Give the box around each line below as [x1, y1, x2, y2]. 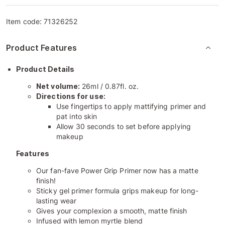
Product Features [6, 43, 77, 53]
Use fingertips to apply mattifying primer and [56, 102, 206, 110]
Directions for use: [36, 92, 105, 100]
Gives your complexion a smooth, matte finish [36, 206, 187, 215]
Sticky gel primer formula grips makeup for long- [36, 186, 198, 195]
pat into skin [56, 112, 97, 121]
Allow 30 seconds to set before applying [56, 122, 191, 131]
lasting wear [36, 196, 77, 205]
